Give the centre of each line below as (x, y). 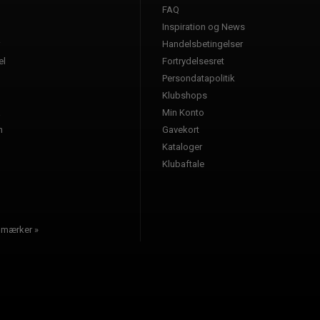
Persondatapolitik (199, 78)
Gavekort (181, 129)
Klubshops (185, 95)
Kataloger (182, 146)
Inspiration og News (204, 26)
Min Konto (183, 112)
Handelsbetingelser (202, 44)
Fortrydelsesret (193, 61)
